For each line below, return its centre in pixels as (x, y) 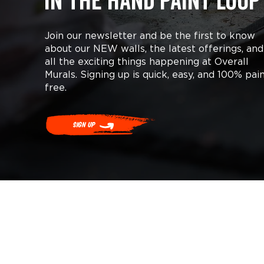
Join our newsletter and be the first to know (150, 35)
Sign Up (84, 124)
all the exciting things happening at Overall (146, 61)
